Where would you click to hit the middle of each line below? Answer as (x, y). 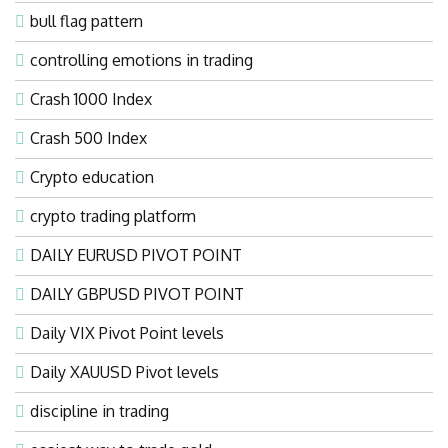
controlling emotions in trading (141, 59)
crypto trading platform (113, 215)
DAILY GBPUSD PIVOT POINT (137, 293)
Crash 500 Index (88, 137)
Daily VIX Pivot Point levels (127, 332)
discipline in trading (99, 410)
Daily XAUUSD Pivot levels (124, 371)
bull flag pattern (86, 20)
